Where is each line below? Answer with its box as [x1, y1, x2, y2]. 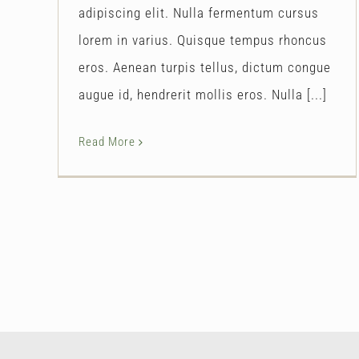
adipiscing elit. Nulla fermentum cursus [79, 4, 319, 21]
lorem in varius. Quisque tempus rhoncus [79, 31, 327, 48]
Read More [79, 134, 135, 149]
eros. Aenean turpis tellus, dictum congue [79, 58, 331, 75]
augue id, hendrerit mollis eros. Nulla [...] [79, 86, 327, 103]
